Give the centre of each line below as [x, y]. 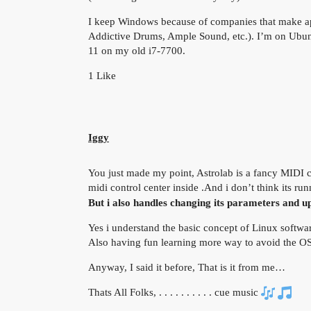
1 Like [102, 75]
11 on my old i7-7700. [137, 50]
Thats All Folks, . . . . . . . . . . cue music [175, 292]
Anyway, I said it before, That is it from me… [187, 267]
